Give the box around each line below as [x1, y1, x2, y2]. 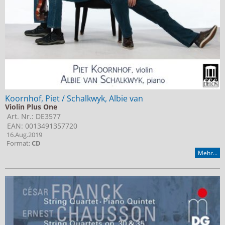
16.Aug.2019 [5, 130, 42, 139]
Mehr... [197, 148, 217, 157]
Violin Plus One [5, 101, 57, 111]
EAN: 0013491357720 [5, 121, 77, 131]
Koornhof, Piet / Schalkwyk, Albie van [5, 92, 143, 104]
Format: [5, 139, 32, 148]
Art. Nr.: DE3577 [5, 111, 61, 121]
